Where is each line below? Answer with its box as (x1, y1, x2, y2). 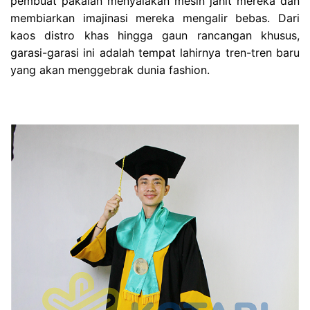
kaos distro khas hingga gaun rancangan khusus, (10, 28, 300, 42)
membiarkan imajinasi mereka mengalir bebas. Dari (10, 10, 300, 25)
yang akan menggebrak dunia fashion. (10, 62, 210, 77)
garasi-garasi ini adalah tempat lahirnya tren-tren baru (10, 45, 300, 60)
